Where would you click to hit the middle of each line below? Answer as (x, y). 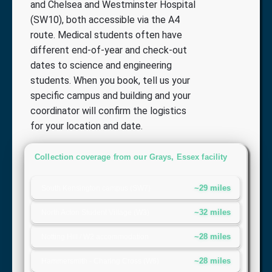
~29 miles (212, 188)
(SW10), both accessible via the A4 (105, 19)
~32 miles (212, 212)
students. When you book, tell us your (110, 80)
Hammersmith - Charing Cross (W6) (100, 261)
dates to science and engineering (101, 65)
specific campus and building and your (110, 95)
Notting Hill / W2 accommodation (95, 236)
